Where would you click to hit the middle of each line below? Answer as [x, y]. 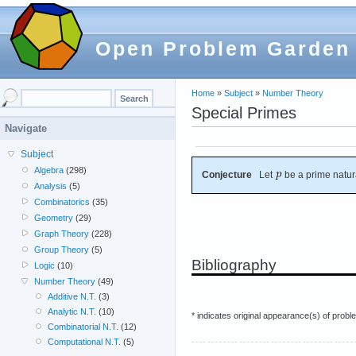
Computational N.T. [84, 342]
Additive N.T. [72, 296]
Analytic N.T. [72, 311]
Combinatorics [62, 202]
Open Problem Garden [223, 48]
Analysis [51, 186]
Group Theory [62, 250]
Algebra [49, 170]
